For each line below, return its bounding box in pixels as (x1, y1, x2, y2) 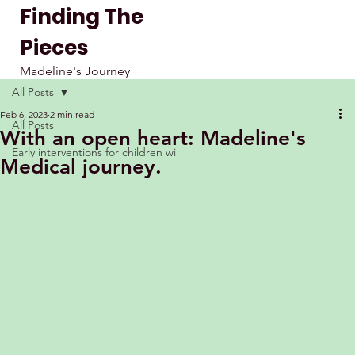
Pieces (20, 32, 88, 62)
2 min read (50, 109, 94, 120)
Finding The (20, 2, 143, 31)
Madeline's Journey (20, 63, 130, 78)
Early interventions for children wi (12, 145, 176, 159)
